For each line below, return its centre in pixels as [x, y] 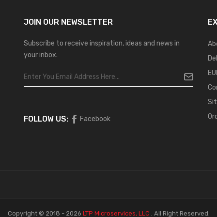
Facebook [95, 119]
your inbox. [41, 55]
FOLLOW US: [46, 119]
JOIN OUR [41, 22]
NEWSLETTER [86, 22]
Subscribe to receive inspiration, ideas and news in [102, 43]
